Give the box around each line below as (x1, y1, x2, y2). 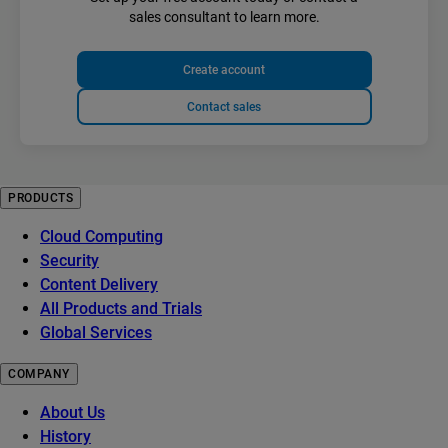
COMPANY (8, 367, 70, 382)
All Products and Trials (40, 299, 202, 319)
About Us (40, 403, 105, 423)
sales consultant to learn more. (128, 9, 320, 26)
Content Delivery (40, 275, 158, 295)
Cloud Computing (40, 227, 163, 247)
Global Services (40, 323, 152, 343)
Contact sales (187, 99, 261, 114)
